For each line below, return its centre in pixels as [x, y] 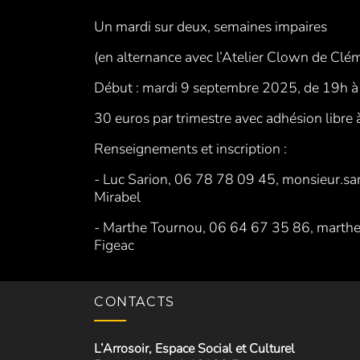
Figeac [114, 245]
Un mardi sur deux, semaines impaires [211, 27]
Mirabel [117, 197]
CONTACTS [135, 301]
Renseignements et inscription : [192, 149]
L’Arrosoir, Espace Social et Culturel [194, 348]
